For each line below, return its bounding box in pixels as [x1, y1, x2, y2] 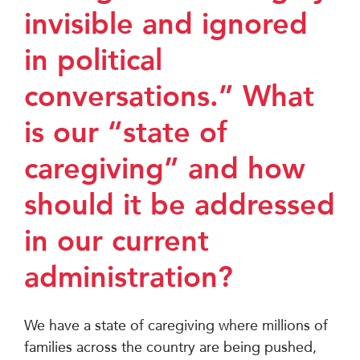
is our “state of [24, 115, 227, 150]
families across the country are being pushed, [24, 338, 317, 356]
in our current [24, 223, 209, 259]
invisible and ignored [24, 6, 308, 42]
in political [24, 43, 162, 78]
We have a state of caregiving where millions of [24, 317, 328, 334]
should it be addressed [24, 187, 335, 223]
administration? [24, 260, 233, 295]
